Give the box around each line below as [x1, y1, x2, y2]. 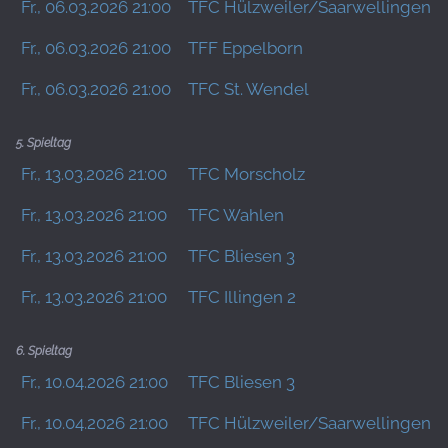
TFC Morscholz [188, 164, 305, 184]
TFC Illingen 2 [188, 287, 296, 307]
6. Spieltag [16, 344, 72, 358]
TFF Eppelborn [188, 38, 303, 58]
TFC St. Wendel [188, 79, 309, 99]
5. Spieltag [16, 136, 71, 150]
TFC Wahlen [188, 205, 284, 225]
